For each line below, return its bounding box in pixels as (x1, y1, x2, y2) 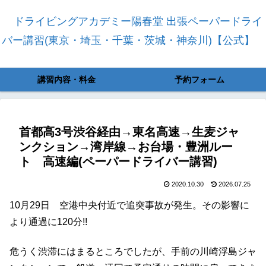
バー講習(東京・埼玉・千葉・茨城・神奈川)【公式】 (2, 34, 255, 46)
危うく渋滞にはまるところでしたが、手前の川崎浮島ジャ (9, 246, 256, 257)
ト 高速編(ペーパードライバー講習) (19, 155, 217, 168)
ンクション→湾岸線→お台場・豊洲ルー (19, 140, 233, 153)
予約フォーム (175, 75, 224, 84)
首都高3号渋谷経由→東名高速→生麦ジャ (19, 125, 239, 138)
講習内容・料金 (37, 75, 96, 84)
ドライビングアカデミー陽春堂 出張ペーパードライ (13, 15, 262, 27)
